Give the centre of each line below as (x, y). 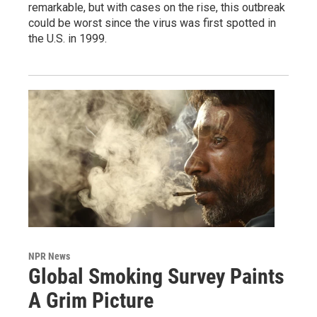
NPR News (49, 257)
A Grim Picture (91, 301)
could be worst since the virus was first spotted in (152, 23)
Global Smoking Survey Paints (156, 277)
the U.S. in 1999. (68, 39)
